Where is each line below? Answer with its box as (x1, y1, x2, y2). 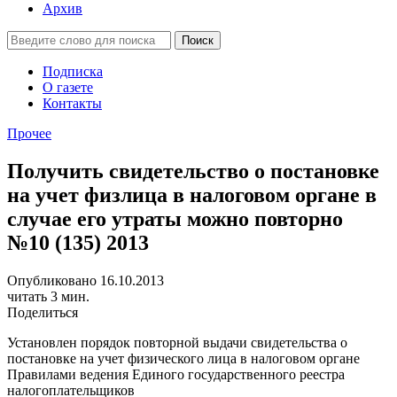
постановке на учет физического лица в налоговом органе (7, 350, 360, 366)
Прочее (7, 126, 51, 141)
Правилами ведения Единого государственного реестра (7, 366, 345, 382)
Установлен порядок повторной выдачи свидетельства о (7, 334, 347, 350)
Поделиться (7, 304, 78, 320)
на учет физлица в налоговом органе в (7, 183, 377, 206)
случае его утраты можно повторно (7, 206, 343, 230)
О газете (43, 80, 93, 95)
